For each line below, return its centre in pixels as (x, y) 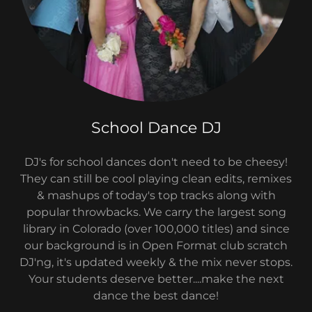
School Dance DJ (156, 128)
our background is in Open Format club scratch (156, 245)
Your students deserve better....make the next (156, 279)
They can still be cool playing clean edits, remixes (156, 179)
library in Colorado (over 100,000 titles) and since (156, 229)
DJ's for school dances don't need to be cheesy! (156, 162)
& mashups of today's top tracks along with (156, 195)
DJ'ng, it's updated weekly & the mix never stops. (156, 262)
